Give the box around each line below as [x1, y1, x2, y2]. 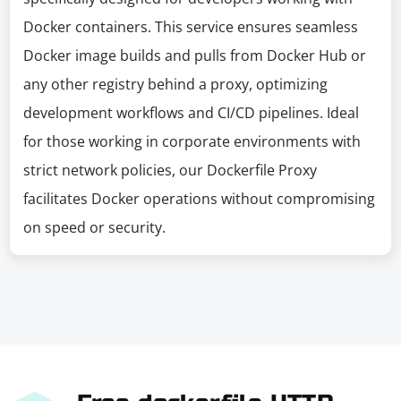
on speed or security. [23, 218, 166, 237]
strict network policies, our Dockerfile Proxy [23, 160, 318, 180]
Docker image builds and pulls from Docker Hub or [23, 46, 367, 65]
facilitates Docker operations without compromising [23, 189, 376, 209]
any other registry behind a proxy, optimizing [23, 74, 328, 94]
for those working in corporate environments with [23, 132, 362, 151]
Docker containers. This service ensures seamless [23, 17, 359, 37]
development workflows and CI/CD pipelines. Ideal [23, 103, 360, 123]
